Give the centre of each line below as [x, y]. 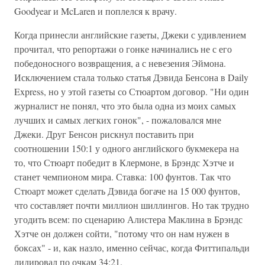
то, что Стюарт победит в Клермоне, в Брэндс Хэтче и [124, 162]
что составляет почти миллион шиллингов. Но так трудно [132, 205]
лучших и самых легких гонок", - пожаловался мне [118, 120]
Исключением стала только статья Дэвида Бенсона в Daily [131, 77]
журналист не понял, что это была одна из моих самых [125, 106]
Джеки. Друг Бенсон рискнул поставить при [104, 134]
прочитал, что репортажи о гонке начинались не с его [123, 49]
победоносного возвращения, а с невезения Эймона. [120, 63]
